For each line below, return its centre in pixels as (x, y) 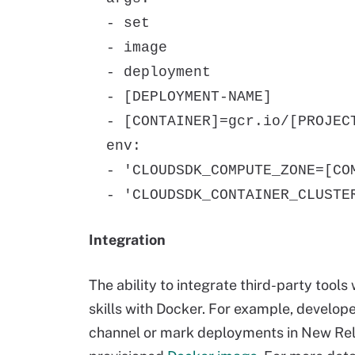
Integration (127, 240)
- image (128, 48)
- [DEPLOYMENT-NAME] (180, 97)
